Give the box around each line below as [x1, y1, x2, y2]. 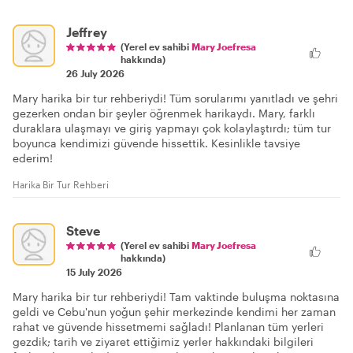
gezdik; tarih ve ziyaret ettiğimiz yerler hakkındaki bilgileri [13, 335, 314, 348]
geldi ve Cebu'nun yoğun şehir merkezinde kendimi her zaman [13, 305, 336, 318]
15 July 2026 [66, 266, 122, 277]
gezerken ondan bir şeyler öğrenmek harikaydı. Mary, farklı [13, 106, 315, 120]
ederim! [13, 151, 53, 165]
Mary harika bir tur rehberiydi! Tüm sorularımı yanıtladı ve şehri [13, 91, 338, 105]
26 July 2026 [66, 68, 124, 79]
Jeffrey [66, 24, 107, 39]
